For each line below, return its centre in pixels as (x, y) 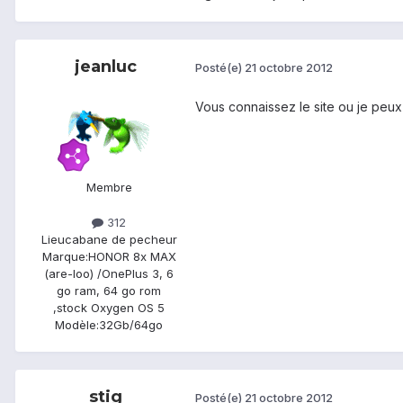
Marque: (65, 256)
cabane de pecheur (121, 239)
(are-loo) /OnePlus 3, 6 (109, 273)
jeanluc (105, 66)
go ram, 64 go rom (109, 290)
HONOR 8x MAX (132, 256)
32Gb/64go (131, 324)
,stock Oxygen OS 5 (109, 307)
